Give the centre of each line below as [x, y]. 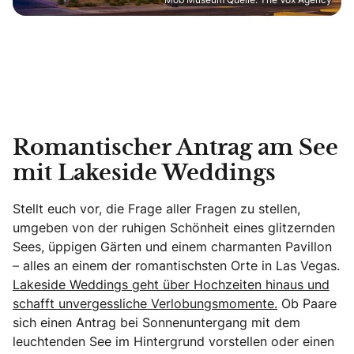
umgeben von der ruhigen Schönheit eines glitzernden [174, 227]
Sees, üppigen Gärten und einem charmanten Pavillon [172, 246]
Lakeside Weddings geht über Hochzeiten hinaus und [171, 284]
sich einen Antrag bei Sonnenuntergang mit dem [156, 322]
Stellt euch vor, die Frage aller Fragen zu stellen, [156, 208]
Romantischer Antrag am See [175, 148]
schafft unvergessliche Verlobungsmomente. [145, 303]
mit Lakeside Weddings [144, 173]
